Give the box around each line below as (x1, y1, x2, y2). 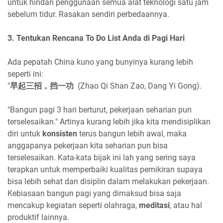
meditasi (139, 201, 170, 211)
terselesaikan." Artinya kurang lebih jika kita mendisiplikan (7, 117, 211, 127)
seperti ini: (7, 69, 45, 79)
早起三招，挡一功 (10, 81, 74, 91)
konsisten (42, 129, 77, 139)
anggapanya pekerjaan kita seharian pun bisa (7, 141, 168, 151)
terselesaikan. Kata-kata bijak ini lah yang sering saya (7, 153, 196, 163)
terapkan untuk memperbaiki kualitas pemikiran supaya (7, 165, 203, 175)
